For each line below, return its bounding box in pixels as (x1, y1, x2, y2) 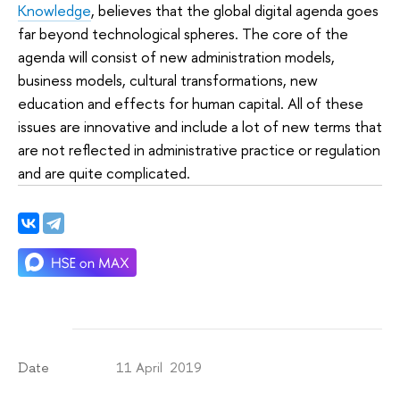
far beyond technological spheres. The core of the (18, 23, 348, 45)
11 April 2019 (116, 358, 203, 378)
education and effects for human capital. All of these (18, 93, 363, 114)
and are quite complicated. (18, 162, 190, 184)
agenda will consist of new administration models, (18, 46, 335, 68)
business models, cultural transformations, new (18, 70, 318, 91)
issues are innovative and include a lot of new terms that (18, 116, 382, 137)
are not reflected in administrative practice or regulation (18, 139, 380, 161)
